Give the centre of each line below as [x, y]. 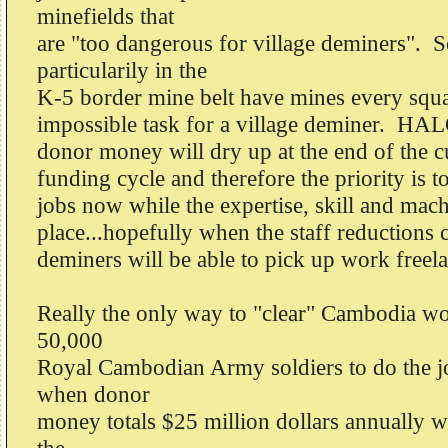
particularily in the [122, 70]
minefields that [105, 16]
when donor [93, 394]
